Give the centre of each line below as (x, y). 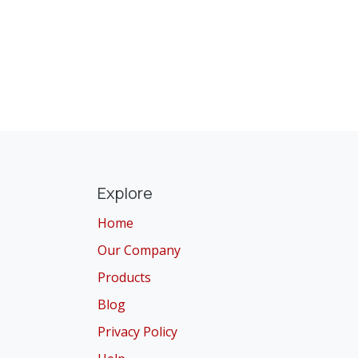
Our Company (139, 251)
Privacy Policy (137, 332)
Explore (125, 193)
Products (124, 278)
